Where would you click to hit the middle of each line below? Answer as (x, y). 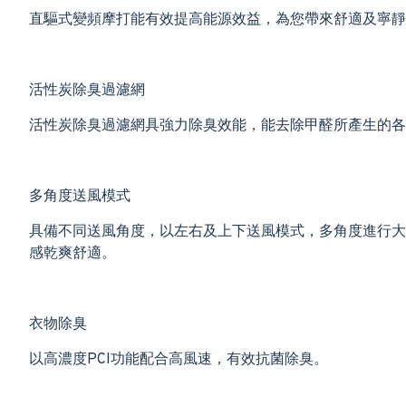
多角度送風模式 (80, 197)
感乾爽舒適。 (72, 254)
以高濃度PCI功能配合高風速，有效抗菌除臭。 (179, 360)
